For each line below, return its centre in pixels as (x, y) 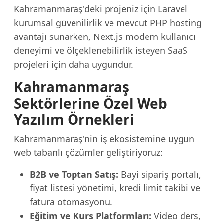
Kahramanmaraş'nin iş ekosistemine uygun (104, 139)
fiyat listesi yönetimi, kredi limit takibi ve (115, 188)
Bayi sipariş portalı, (160, 174)
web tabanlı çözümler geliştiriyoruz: (88, 152)
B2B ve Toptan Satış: (74, 174)
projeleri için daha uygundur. (74, 64)
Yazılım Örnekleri (74, 119)
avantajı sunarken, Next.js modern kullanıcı (105, 37)
